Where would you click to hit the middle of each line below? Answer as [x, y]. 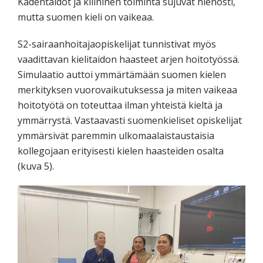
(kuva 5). [36, 166]
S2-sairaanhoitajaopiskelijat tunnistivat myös [117, 44]
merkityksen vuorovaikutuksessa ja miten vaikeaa [127, 90]
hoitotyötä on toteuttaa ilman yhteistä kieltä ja [120, 105]
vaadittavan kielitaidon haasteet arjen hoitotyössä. [129, 59]
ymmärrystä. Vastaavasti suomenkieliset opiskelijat [130, 120]
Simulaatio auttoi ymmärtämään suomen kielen [122, 74]
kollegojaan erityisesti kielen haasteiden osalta [121, 151]
